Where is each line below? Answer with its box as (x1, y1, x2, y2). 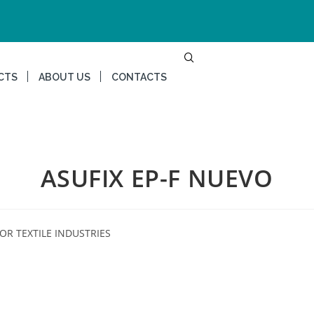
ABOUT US (38, 71, 90, 83)
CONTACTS (111, 71, 167, 83)
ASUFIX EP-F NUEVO (41, 162, 273, 194)
